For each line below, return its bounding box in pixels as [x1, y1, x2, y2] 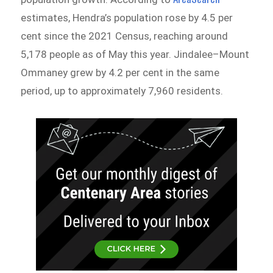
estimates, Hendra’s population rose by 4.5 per [21, 12, 233, 24]
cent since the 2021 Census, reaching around [21, 30, 229, 43]
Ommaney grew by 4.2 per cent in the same [21, 66, 220, 79]
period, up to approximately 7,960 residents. [21, 85, 224, 97]
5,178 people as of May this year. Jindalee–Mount [21, 48, 250, 61]
